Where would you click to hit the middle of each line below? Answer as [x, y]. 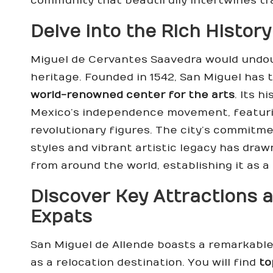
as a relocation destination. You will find [145, 263]
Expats [61, 218]
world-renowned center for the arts [133, 95]
